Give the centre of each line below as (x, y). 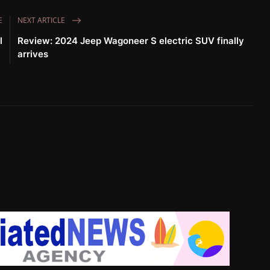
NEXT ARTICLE (42, 20)
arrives (33, 54)
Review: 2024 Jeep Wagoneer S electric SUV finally (131, 41)
